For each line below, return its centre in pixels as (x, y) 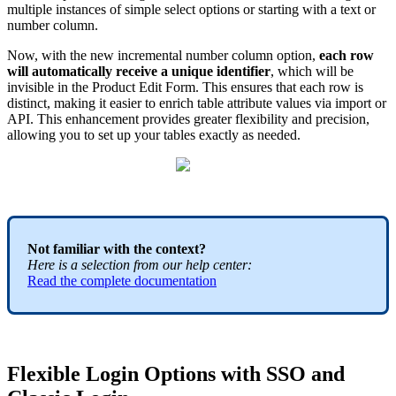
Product (114, 88)
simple (143, 10)
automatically (72, 72)
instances (81, 10)
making (75, 103)
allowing (31, 135)
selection (106, 265)
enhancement (102, 119)
